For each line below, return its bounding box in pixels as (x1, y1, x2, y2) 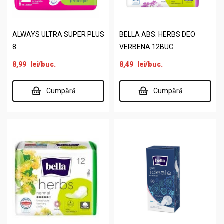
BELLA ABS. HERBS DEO (119, 30, 195, 38)
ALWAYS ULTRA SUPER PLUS (12, 30, 104, 38)
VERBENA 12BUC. (119, 43, 175, 51)
